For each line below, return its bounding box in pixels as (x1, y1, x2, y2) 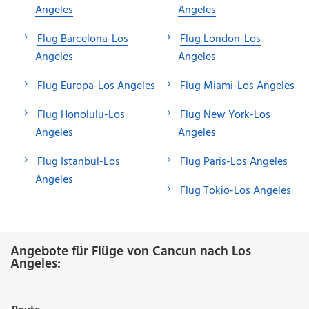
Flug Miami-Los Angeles (180, 77, 295, 95)
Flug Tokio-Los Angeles (180, 181, 291, 200)
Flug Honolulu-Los (37, 106, 125, 124)
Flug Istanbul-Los (37, 152, 120, 171)
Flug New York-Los (180, 106, 270, 124)
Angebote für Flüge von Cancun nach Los (10, 241, 251, 262)
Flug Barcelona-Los (37, 30, 128, 48)
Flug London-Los (180, 30, 261, 48)
